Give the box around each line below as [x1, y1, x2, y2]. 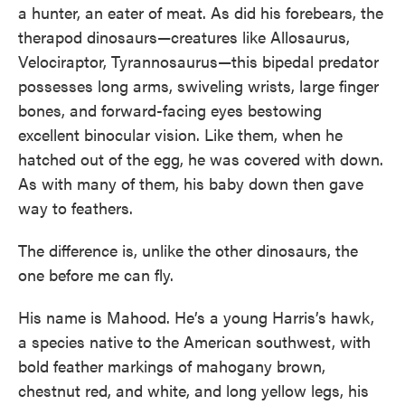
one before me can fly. [18, 263, 174, 286]
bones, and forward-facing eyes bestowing [18, 99, 322, 121]
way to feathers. [18, 196, 133, 219]
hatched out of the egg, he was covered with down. [18, 147, 383, 170]
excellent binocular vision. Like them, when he [18, 123, 343, 146]
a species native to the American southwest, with [18, 330, 371, 353]
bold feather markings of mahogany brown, [18, 354, 325, 377]
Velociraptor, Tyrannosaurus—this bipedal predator [18, 50, 379, 72]
